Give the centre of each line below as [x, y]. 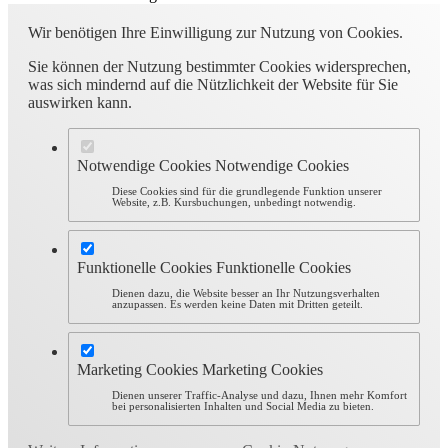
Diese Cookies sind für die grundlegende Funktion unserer [247, 192]
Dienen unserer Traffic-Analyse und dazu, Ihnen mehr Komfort [260, 396]
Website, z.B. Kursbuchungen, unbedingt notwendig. [234, 203]
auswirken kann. [80, 103]
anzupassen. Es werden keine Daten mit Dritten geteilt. [238, 305]
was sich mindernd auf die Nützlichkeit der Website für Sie [213, 85]
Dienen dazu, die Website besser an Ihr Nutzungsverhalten [246, 294]
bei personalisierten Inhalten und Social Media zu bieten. [243, 407]
